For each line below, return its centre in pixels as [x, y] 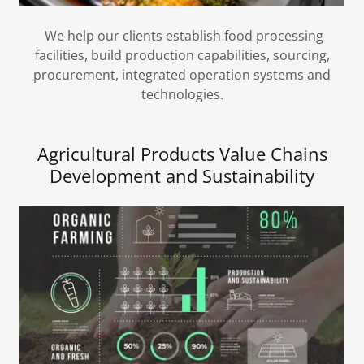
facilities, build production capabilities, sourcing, [182, 56]
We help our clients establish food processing [182, 36]
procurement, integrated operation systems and [182, 75]
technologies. [182, 95]
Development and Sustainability [182, 176]
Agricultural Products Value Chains [182, 154]
